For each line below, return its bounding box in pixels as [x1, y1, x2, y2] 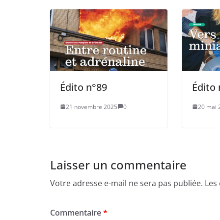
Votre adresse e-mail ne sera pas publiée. [50, 177, 203, 189]
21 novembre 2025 [66, 102, 117, 111]
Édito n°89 [60, 80, 107, 94]
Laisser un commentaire [50, 156, 187, 173]
